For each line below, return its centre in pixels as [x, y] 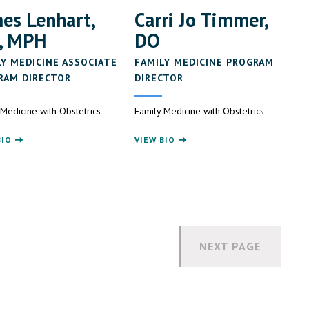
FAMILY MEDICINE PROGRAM [205, 62]
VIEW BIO [155, 140]
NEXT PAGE [230, 247]
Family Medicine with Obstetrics [200, 111]
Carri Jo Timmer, [201, 20]
